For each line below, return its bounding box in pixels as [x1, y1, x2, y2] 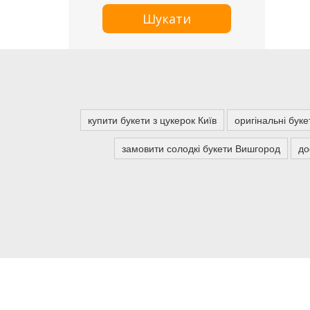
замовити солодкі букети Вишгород [122, 141, 280, 155]
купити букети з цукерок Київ [88, 113, 217, 127]
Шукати [142, 10, 191, 27]
